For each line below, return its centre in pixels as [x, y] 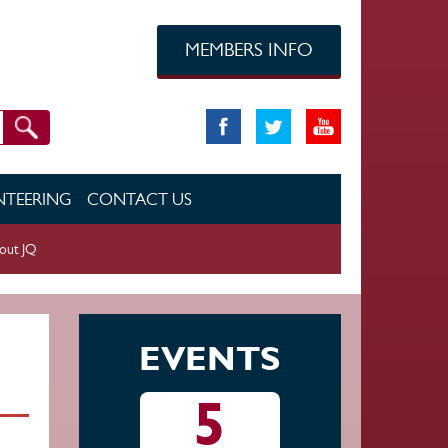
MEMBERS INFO [248, 49]
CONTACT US [139, 199]
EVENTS [210, 357]
